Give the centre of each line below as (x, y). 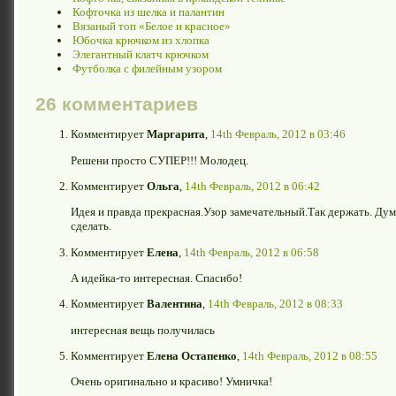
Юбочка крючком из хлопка (141, 40)
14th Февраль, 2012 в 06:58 (251, 252)
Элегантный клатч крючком (141, 54)
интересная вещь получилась (143, 330)
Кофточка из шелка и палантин (148, 11)
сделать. (91, 226)
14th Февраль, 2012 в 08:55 (310, 355)
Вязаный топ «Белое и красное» (152, 26)
